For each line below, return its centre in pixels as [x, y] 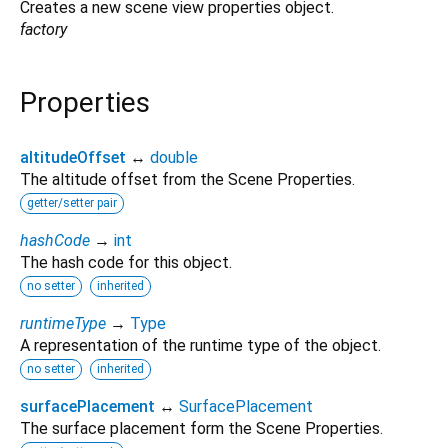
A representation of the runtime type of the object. [200, 345]
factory [43, 30]
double [174, 157]
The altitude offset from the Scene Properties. [187, 179]
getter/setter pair [72, 202]
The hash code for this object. [126, 262]
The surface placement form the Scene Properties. [201, 428]
